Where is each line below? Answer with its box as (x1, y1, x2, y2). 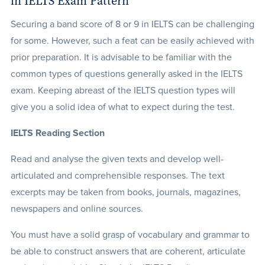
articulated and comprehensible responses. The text (10, 171, 225, 180)
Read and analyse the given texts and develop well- (10, 154, 224, 164)
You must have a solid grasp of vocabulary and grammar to (10, 230, 250, 240)
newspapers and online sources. (10, 204, 143, 214)
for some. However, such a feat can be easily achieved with (10, 36, 254, 46)
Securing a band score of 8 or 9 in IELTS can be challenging (10, 20, 254, 29)
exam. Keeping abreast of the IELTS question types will (10, 86, 235, 95)
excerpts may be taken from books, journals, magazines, (10, 188, 241, 197)
